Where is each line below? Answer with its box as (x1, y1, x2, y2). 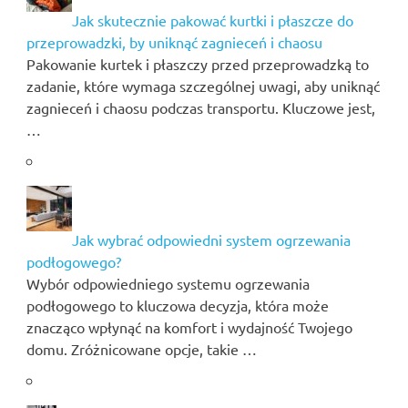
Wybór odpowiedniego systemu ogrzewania (25, 273, 310, 292)
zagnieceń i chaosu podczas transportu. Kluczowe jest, (25, 97, 375, 117)
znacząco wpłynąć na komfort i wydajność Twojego (25, 317, 352, 336)
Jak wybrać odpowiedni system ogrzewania (71, 229, 351, 249)
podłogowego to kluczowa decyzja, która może (25, 295, 329, 314)
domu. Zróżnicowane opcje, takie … (25, 339, 257, 358)
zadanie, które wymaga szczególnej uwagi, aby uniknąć (25, 76, 380, 95)
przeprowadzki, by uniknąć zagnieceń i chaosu (25, 32, 322, 51)
